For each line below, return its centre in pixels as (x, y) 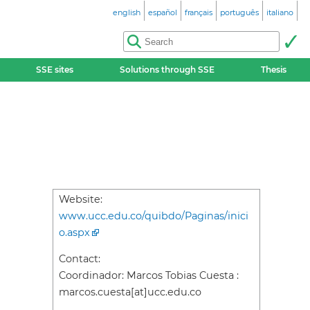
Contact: (80, 259)
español (163, 12)
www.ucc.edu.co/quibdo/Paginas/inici (154, 216)
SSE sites (54, 70)
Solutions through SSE (167, 70)
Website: (81, 199)
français (199, 12)
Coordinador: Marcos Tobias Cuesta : (149, 276)
